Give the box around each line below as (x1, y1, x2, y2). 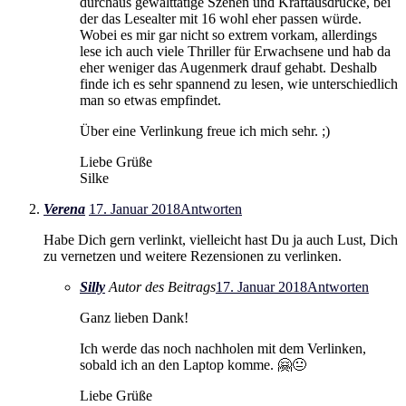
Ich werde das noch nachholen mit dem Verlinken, (80, 340, 366, 356)
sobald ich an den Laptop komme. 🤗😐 (80, 356, 306, 372)
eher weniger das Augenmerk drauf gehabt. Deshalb (80, 59, 377, 75)
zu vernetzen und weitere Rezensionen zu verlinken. (43, 247, 342, 264)
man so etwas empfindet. (80, 92, 221, 108)
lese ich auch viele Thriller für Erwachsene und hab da (80, 43, 391, 59)
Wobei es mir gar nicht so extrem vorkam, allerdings (80, 26, 377, 43)
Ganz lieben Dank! (80, 309, 188, 325)
